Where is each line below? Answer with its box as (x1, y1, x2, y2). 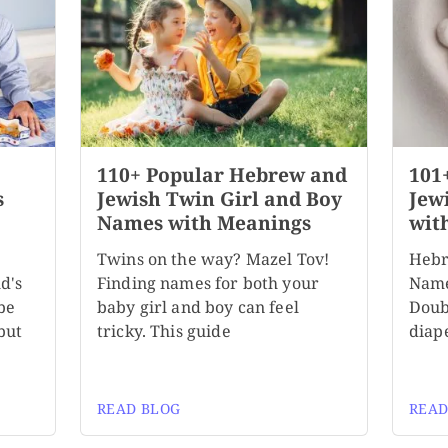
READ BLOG (96, 399, 181, 419)
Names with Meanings (96, 209, 311, 237)
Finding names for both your (96, 272, 320, 295)
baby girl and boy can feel (96, 296, 299, 319)
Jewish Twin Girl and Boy (96, 185, 342, 213)
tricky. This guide (96, 320, 231, 343)
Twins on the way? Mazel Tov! (96, 248, 330, 271)
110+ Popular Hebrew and (96, 161, 347, 189)
